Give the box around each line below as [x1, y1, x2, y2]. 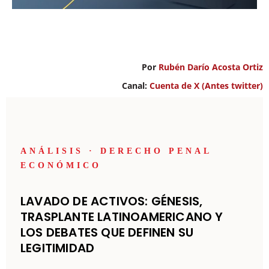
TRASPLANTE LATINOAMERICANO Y [20, 208, 223, 226]
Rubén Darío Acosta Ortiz [159, 61, 263, 73]
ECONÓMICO [20, 161, 101, 171]
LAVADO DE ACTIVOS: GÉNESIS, [20, 193, 203, 210]
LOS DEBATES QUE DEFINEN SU [20, 224, 194, 241]
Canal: [122, 80, 150, 92]
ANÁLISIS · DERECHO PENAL [20, 147, 211, 156]
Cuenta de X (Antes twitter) [150, 80, 263, 92]
